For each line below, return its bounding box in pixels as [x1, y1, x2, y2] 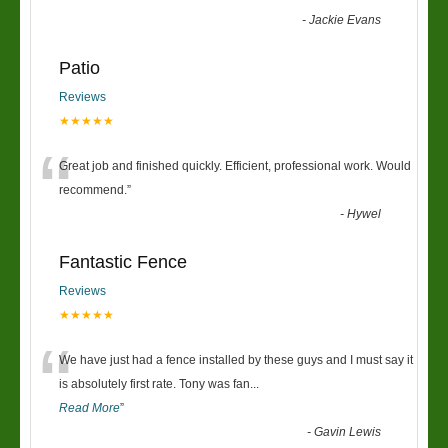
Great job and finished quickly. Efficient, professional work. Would [59, 159, 411, 173]
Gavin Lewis [314, 425, 382, 439]
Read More [59, 401, 120, 415]
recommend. [59, 183, 127, 197]
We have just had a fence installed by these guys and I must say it [59, 353, 413, 367]
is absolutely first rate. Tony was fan [59, 377, 250, 391]
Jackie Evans [309, 13, 382, 27]
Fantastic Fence [59, 252, 187, 272]
